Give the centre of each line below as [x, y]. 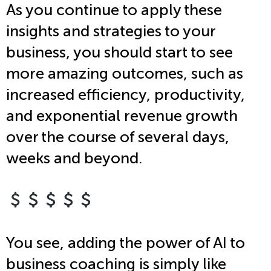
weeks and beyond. [74, 158]
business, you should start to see [119, 53]
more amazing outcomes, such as [125, 74]
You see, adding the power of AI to [126, 243]
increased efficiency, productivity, [126, 95]
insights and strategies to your [111, 31]
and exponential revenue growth [122, 116]
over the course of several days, [118, 137]
